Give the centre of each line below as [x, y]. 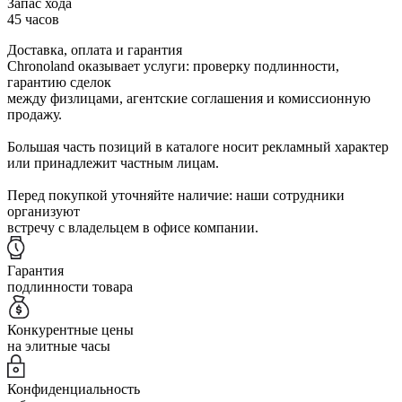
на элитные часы [59, 345]
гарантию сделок [59, 82]
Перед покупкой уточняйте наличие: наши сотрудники [176, 195]
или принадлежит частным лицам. [113, 162]
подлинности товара [70, 286]
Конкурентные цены [70, 329]
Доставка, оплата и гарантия [95, 49]
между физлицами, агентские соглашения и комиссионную [189, 98]
